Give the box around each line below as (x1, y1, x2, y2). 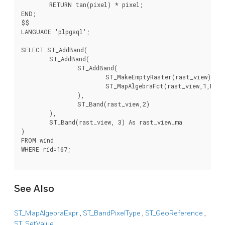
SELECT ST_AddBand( (21, 46, 87, 54)
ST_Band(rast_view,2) (21, 100, 77, 108)
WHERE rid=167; (21, 145, 71, 154)
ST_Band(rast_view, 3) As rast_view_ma (21, 118, 49, 127)
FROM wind (21, 136, 54, 145)
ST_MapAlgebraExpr (14, 209, 80, 218)
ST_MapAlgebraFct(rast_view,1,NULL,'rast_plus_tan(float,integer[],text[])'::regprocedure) (21, 82, 105, 90)
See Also (14, 182, 54, 195)
